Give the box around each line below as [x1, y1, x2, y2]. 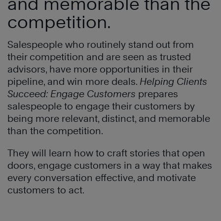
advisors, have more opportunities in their [7, 63, 192, 74]
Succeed [7, 88, 46, 99]
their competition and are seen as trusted [7, 51, 191, 62]
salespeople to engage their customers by [7, 100, 195, 111]
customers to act [7, 184, 82, 195]
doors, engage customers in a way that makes [7, 159, 212, 171]
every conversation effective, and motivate [7, 172, 196, 183]
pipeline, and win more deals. [7, 75, 140, 87]
